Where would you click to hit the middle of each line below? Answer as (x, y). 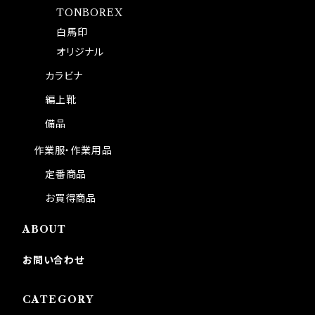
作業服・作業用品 (73, 150)
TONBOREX (90, 12)
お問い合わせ (53, 260)
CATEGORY (58, 299)
